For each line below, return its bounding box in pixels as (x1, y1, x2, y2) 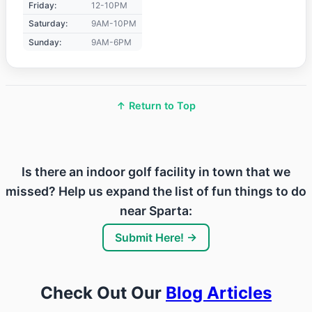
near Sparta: (120, 203, 192, 218)
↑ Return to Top (116, 99, 196, 111)
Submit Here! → (115, 230, 197, 244)
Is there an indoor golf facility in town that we (22, 164, 290, 179)
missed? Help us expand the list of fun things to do (6, 183, 306, 198)
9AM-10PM (91, 18, 136, 29)
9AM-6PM (91, 36, 132, 47)
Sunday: (29, 36, 61, 47)
